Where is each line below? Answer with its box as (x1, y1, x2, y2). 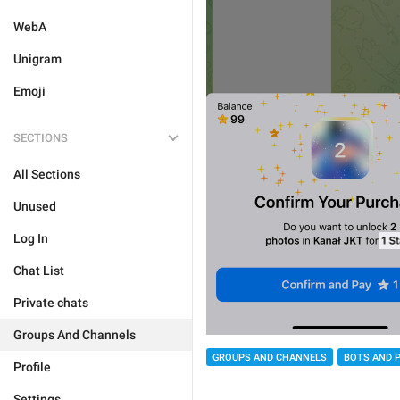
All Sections (13, 167, 80, 181)
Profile (13, 360, 51, 374)
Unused (13, 199, 56, 213)
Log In (13, 231, 48, 246)
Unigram (13, 52, 62, 66)
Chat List (13, 263, 64, 278)
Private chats (13, 296, 88, 310)
